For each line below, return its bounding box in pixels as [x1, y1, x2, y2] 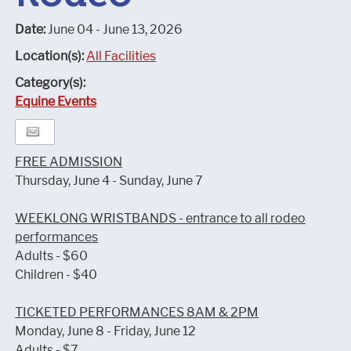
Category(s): [15, 75, 86, 90]
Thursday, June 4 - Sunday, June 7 [15, 173, 204, 188]
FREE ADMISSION [15, 154, 123, 169]
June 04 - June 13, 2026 [48, 22, 183, 37]
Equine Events [15, 94, 97, 109]
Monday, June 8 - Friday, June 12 [15, 324, 197, 338]
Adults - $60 [15, 248, 89, 263]
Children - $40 [15, 267, 98, 282]
